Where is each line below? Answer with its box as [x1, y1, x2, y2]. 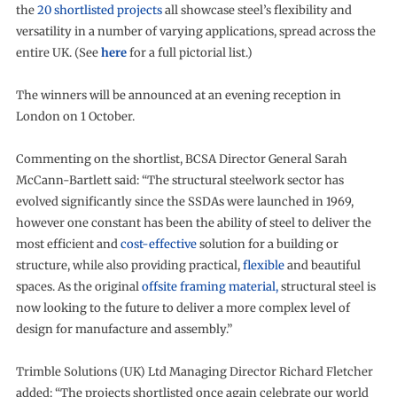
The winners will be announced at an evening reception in [15, 88, 341, 103]
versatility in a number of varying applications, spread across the [15, 24, 376, 39]
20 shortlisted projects [36, 3, 162, 18]
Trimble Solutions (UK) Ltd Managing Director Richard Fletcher [15, 364, 373, 379]
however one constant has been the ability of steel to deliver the [15, 215, 371, 230]
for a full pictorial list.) [126, 45, 253, 60]
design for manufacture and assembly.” [15, 322, 232, 337]
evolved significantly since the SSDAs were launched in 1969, [15, 194, 354, 209]
